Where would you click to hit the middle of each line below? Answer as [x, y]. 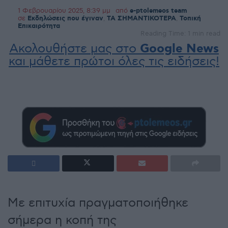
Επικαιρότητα [39, 26]
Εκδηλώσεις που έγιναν [65, 19]
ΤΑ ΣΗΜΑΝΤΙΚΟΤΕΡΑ [141, 19]
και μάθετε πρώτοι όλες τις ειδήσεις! [114, 62]
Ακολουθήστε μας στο [75, 49]
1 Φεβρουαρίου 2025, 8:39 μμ [64, 11]
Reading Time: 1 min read [180, 34]
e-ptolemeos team [158, 11]
